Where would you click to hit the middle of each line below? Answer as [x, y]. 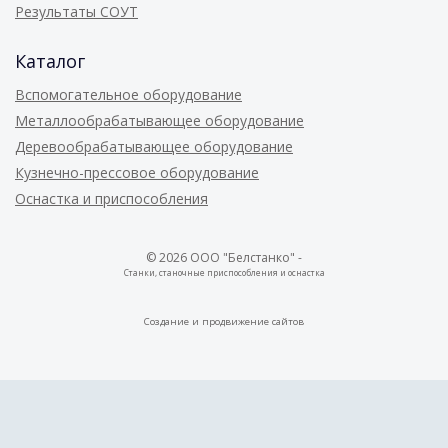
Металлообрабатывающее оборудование [159, 120]
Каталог [50, 60]
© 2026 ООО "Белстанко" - [224, 257]
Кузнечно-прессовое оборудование [137, 172]
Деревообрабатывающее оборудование [154, 146]
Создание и [173, 321]
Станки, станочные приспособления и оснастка [224, 272]
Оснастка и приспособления [111, 198]
